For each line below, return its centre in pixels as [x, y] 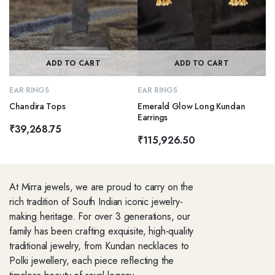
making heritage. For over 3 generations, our [100, 217]
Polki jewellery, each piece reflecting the [92, 261]
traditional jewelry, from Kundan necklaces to [99, 246]
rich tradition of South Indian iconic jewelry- [96, 202]
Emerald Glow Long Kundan [192, 107]
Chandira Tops [37, 107]
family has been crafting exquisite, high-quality [102, 231]
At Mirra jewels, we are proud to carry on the [101, 187]
